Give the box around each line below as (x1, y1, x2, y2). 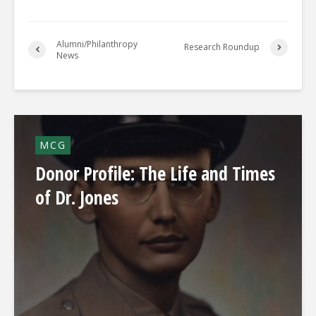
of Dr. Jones (35, 184, 119, 210)
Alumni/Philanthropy (56, 37, 138, 50)
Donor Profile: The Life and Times (35, 160, 275, 186)
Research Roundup (184, 41, 260, 54)
